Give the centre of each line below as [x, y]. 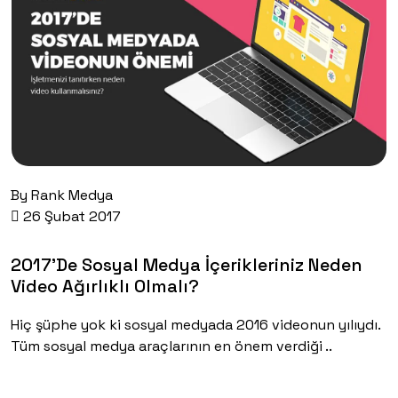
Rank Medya [72, 195]
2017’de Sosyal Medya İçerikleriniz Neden [187, 264]
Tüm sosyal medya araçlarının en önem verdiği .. [171, 346]
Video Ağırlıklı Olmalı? [105, 286]
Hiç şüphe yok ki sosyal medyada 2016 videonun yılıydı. [195, 324]
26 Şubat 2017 [70, 216]
